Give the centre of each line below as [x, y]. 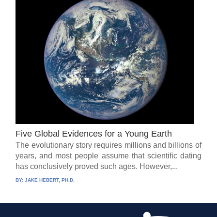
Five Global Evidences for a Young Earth [94, 134]
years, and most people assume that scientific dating [108, 156]
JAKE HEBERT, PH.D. [50, 180]
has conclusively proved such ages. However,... [97, 167]
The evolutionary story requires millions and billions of [108, 145]
